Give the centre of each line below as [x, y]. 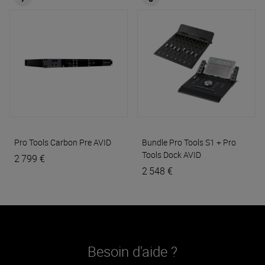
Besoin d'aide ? [132, 252]
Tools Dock [162, 155]
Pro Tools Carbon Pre [53, 143]
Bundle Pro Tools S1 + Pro [189, 143]
